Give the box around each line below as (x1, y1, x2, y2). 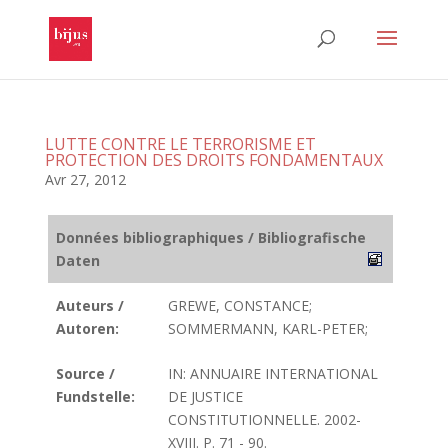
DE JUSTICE (168, 387, 243, 406)
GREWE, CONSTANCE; (168, 296, 312, 315)
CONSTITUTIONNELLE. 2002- (168, 410, 361, 429)
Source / (56, 364, 115, 383)
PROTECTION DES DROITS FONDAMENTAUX (44, 149, 383, 171)
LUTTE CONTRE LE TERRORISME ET (44, 133, 316, 155)
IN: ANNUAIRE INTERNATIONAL (168, 364, 378, 383)
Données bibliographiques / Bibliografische (56, 228, 366, 247)
